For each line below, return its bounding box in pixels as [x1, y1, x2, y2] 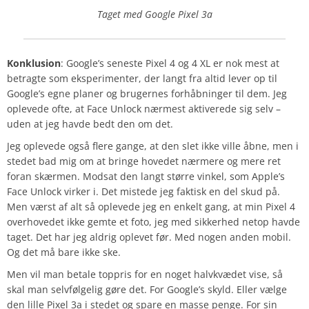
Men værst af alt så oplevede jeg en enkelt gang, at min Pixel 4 [7, 200, 295, 214]
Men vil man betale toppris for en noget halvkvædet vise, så [7, 268, 283, 281]
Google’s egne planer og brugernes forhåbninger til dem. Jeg [7, 87, 287, 101]
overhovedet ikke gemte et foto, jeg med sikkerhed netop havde [7, 215, 300, 229]
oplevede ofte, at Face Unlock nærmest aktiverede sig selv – [7, 102, 281, 116]
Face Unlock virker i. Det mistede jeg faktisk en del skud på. [7, 185, 280, 199]
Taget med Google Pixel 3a [97, 8, 212, 21]
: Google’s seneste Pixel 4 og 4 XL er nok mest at [61, 57, 279, 70]
